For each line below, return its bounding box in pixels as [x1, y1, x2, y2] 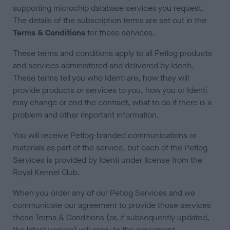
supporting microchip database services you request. [13, 3, 204, 14]
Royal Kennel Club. [13, 167, 83, 178]
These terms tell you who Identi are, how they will [13, 72, 189, 84]
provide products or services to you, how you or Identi [13, 85, 207, 96]
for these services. [85, 27, 156, 39]
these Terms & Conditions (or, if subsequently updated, [13, 212, 210, 223]
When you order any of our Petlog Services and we [13, 187, 196, 199]
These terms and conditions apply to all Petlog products [13, 48, 213, 59]
